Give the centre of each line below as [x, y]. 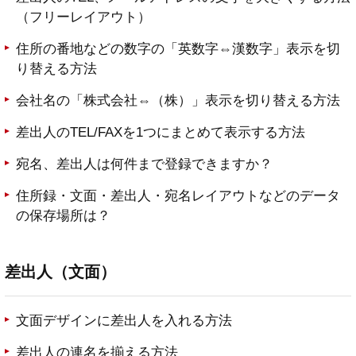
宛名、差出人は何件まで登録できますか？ [144, 164]
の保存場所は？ [63, 216]
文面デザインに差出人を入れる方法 [124, 321]
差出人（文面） [60, 272]
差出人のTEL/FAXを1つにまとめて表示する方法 [161, 133]
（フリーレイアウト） [83, 17]
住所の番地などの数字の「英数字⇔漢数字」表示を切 [178, 49]
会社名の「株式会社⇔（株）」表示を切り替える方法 [178, 101]
